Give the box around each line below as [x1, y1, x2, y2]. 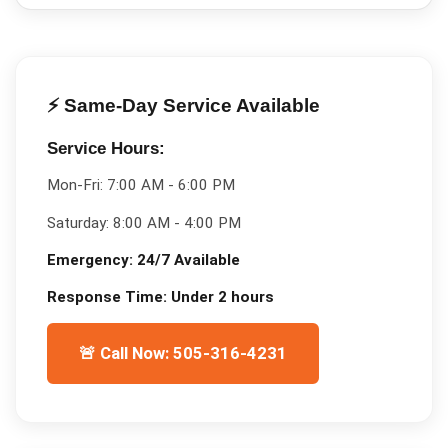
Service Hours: [46, 139, 165, 159]
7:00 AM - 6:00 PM [106, 176, 235, 195]
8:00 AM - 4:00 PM [112, 213, 241, 232]
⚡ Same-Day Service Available [46, 94, 320, 116]
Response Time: [46, 288, 171, 307]
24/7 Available [136, 250, 240, 269]
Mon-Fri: [46, 176, 107, 195]
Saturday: [46, 213, 113, 232]
